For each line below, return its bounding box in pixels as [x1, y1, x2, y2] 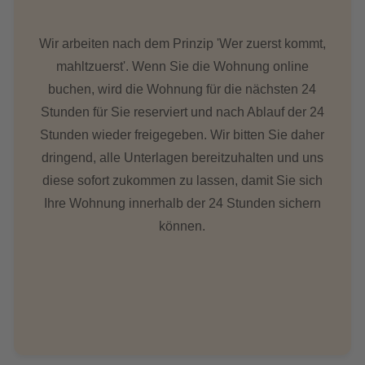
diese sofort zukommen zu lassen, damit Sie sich [42, 174, 323, 187]
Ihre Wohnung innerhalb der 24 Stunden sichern [43, 196, 321, 210]
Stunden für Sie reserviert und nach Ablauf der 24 [40, 105, 324, 119]
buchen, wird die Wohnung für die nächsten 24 [48, 82, 317, 96]
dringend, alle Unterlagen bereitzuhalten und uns [41, 151, 323, 165]
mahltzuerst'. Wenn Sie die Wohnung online [55, 59, 309, 73]
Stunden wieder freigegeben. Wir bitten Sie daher [40, 128, 325, 142]
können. [159, 219, 206, 233]
